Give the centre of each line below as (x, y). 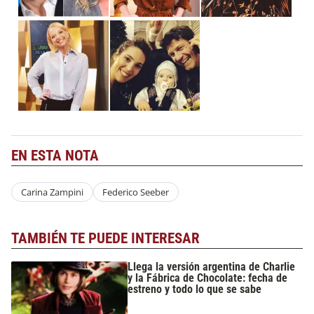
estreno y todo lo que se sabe (195, 289)
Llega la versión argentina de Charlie (212, 267)
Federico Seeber (136, 192)
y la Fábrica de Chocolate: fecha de (208, 278)
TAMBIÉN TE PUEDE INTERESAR (105, 238)
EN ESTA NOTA (55, 156)
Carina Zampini (52, 192)
